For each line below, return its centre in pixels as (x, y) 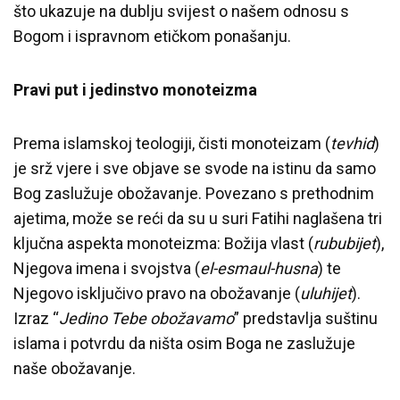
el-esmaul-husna (259, 268)
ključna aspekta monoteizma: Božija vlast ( (163, 243)
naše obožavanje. (76, 368)
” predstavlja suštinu (306, 318)
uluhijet (326, 293)
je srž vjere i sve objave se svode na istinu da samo (195, 168)
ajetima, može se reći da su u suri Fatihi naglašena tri (198, 218)
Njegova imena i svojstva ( (107, 268)
